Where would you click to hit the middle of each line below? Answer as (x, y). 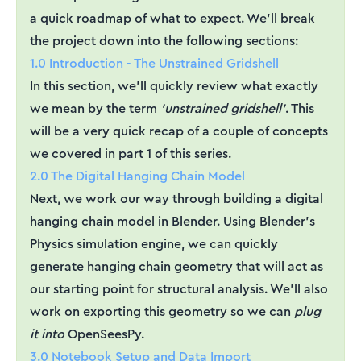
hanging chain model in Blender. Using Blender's (172, 221)
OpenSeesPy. (104, 334)
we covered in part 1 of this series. (131, 153)
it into (47, 334)
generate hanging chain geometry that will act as (176, 266)
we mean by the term (95, 108)
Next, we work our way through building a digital (176, 198)
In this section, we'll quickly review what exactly (174, 85)
